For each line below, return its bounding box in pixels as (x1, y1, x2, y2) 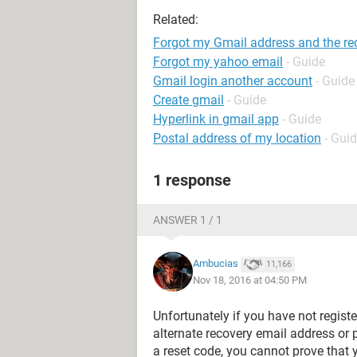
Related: (153, 12, 198, 27)
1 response (153, 171, 231, 190)
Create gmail (153, 92, 224, 108)
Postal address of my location (153, 131, 321, 146)
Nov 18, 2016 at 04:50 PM (193, 273, 307, 286)
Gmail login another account (153, 73, 312, 88)
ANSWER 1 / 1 (153, 214, 222, 226)
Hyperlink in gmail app (153, 112, 279, 127)
